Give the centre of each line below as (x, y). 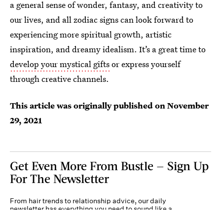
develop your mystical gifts (60, 64)
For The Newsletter (59, 178)
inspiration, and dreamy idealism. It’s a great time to (108, 49)
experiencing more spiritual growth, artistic (91, 34)
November (188, 105)
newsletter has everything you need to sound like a (91, 209)
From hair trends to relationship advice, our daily (88, 201)
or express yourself (145, 64)
